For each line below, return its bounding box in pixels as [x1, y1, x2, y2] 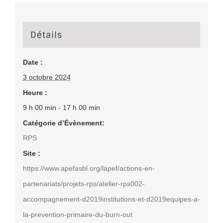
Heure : [22, 89, 47, 97]
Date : [22, 58, 43, 67]
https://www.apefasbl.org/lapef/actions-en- [22, 164, 155, 173]
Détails [30, 29, 62, 41]
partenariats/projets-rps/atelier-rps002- [22, 180, 145, 188]
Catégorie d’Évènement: [22, 119, 105, 127]
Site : [22, 149, 40, 158]
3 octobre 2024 [22, 73, 71, 82]
